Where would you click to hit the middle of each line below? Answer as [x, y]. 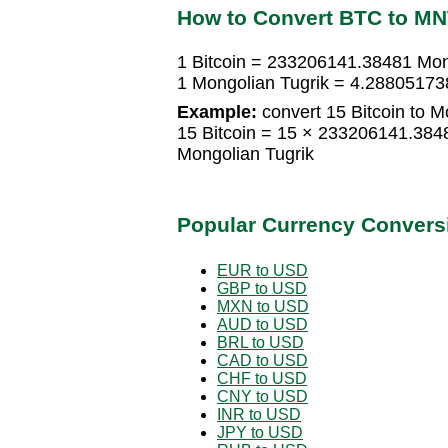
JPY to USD [260, 432]
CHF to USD [262, 378]
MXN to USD [263, 306]
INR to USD [259, 414]
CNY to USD [262, 396]
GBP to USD [262, 288]
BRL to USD [260, 342]
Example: [217, 112]
